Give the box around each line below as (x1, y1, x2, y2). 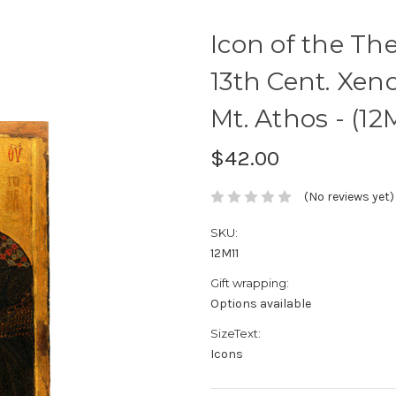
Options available (210, 296, 311, 312)
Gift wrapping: (210, 276, 289, 291)
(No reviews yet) (303, 189, 394, 205)
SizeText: (210, 326, 261, 341)
